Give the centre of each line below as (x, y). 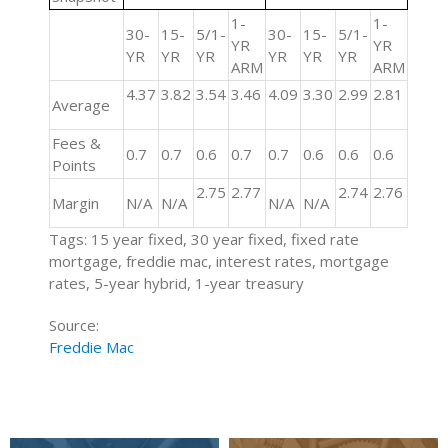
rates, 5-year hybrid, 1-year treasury (177, 283)
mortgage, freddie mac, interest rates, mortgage (219, 261)
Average (81, 105)
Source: (74, 325)
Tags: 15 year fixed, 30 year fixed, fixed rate (204, 239)
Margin (76, 203)
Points (74, 165)
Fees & (77, 143)
